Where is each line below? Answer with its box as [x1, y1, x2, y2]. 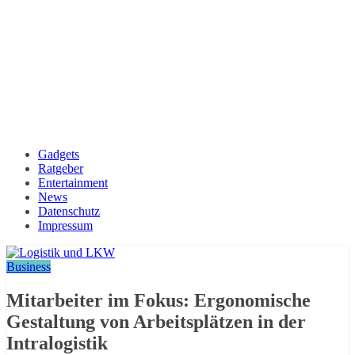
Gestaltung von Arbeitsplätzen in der [6, 311, 306, 333]
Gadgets [38, 147, 79, 162]
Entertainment [38, 176, 108, 190]
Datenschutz [38, 204, 100, 219]
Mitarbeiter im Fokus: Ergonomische [6, 290, 311, 311]
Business [6, 260, 51, 274]
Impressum [38, 219, 93, 233]
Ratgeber [38, 162, 83, 176]
